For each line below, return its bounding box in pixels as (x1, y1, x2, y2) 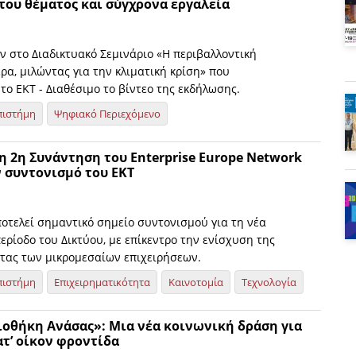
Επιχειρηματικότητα (54, 275, 150, 289)
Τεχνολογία (242, 275, 296, 289)
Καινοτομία (168, 275, 223, 289)
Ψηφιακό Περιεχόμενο (54, 106, 161, 121)
